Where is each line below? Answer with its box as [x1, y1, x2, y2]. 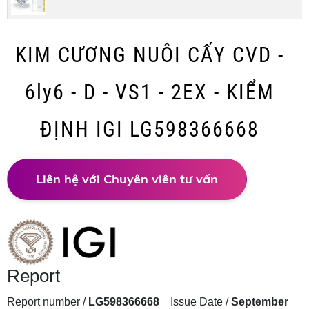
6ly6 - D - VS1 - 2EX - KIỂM [24, 80, 275, 104]
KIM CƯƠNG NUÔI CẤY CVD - [14, 43, 284, 67]
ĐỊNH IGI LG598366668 [39, 117, 259, 141]
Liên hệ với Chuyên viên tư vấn [36, 171, 218, 187]
